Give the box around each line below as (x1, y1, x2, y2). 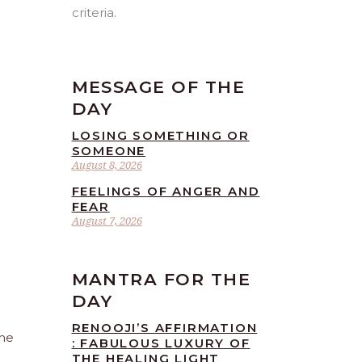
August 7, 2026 (71, 213, 142, 228)
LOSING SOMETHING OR (71, 128, 250, 143)
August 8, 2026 (71, 158, 142, 172)
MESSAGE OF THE (71, 77, 246, 97)
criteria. (71, 5, 116, 20)
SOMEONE (71, 143, 146, 158)
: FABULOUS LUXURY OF (71, 335, 250, 351)
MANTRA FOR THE (71, 269, 251, 289)
